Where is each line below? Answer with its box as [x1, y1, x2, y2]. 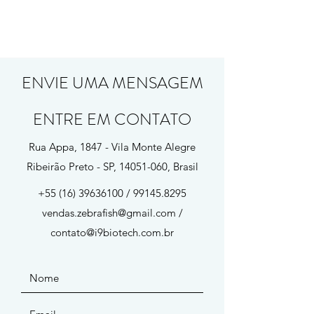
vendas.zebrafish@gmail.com [41, 206, 176, 219]
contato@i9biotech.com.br [50, 226, 174, 239]
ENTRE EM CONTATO [33, 108, 191, 131]
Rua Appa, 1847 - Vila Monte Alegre [29, 140, 196, 153]
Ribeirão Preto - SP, [26, 160, 119, 173]
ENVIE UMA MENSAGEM [21, 71, 203, 95]
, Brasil [167, 160, 198, 173]
